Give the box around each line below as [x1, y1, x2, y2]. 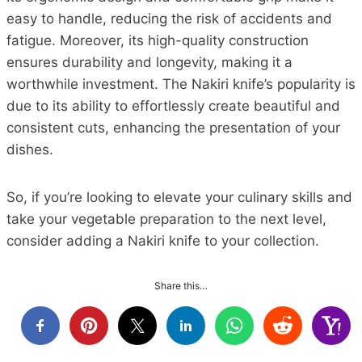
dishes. [6, 141, 53, 158]
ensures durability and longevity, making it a [6, 53, 293, 70]
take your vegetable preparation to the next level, [6, 210, 326, 227]
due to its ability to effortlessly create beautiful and [6, 97, 340, 114]
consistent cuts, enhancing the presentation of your [6, 119, 340, 136]
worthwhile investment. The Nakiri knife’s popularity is [6, 75, 356, 92]
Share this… [154, 279, 208, 292]
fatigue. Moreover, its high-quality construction [6, 32, 309, 48]
